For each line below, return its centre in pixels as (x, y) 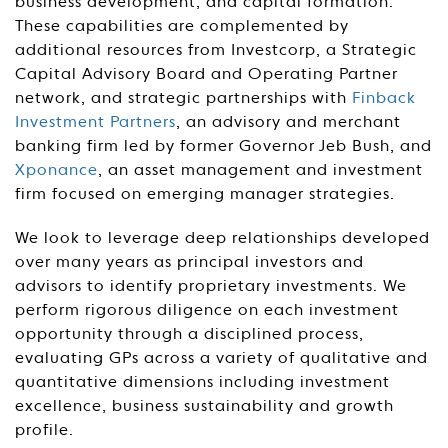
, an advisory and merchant (288, 123)
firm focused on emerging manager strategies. (205, 195)
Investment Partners (95, 123)
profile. (44, 431)
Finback (384, 99)
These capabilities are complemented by (182, 27)
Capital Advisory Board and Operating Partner (206, 75)
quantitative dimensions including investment (202, 383)
